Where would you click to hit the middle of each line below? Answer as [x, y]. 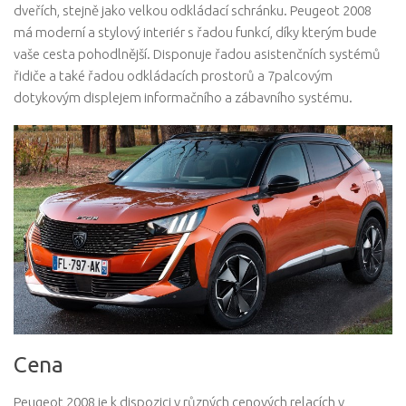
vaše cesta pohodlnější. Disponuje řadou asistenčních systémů [197, 53]
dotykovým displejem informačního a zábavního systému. [183, 97]
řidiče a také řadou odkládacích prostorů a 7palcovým [173, 75]
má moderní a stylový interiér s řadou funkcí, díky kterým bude [195, 32]
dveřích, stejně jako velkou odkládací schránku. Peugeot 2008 [193, 10]
